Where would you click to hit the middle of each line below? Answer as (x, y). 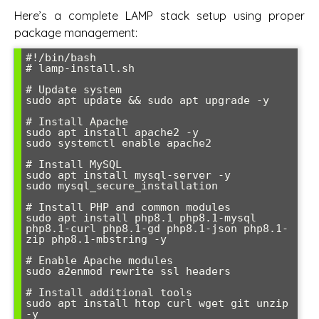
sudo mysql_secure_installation (122, 186)
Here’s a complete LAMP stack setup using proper (159, 16)
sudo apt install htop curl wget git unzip (157, 304)
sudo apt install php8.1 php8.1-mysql (141, 218)
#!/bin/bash (61, 58)
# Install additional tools (109, 293)
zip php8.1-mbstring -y (96, 240)
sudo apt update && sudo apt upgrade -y (147, 101)
